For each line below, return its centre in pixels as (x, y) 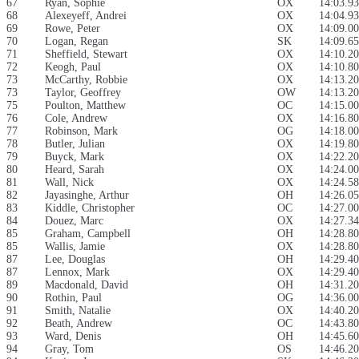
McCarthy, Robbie (86, 80)
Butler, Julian (75, 144)
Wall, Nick (69, 183)
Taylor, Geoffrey (83, 93)
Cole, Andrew (76, 119)
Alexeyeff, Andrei (86, 16)
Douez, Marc (74, 221)
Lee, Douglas (75, 260)
